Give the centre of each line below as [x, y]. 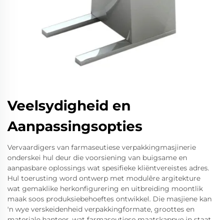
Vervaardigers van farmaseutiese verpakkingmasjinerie [102, 147]
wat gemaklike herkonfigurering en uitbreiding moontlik [105, 188]
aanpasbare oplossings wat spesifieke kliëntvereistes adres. [108, 168]
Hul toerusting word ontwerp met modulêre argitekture [104, 178]
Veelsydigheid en [69, 105]
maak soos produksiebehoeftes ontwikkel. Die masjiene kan [110, 199]
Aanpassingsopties [75, 126]
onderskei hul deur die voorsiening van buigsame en [97, 157]
